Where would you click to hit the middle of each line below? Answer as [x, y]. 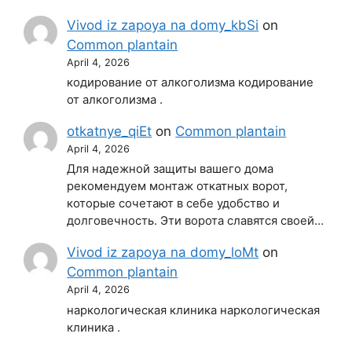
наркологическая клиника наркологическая [194, 310]
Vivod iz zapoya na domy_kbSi [163, 25]
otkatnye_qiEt [110, 132]
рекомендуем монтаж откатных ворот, [178, 187]
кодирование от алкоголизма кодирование [191, 83]
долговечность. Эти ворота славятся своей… [196, 221]
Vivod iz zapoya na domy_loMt [163, 253]
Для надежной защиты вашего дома [170, 169]
